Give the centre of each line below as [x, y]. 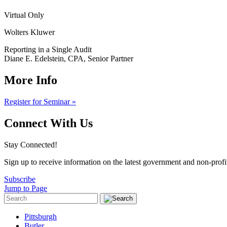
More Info [31, 80]
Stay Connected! [31, 144]
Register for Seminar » [40, 101]
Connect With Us [48, 123]
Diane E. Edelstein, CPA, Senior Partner [69, 58]
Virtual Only [24, 15]
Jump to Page [26, 188]
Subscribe [20, 179]
